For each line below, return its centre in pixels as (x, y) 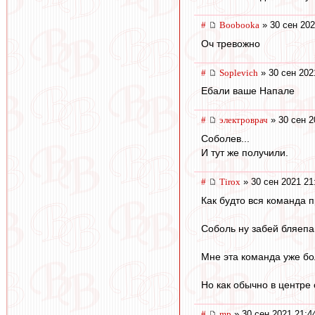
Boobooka (239, 25)
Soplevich (239, 72)
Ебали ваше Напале (248, 91)
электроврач (244, 120)
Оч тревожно (231, 43)
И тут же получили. (245, 152)
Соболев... (225, 138)
